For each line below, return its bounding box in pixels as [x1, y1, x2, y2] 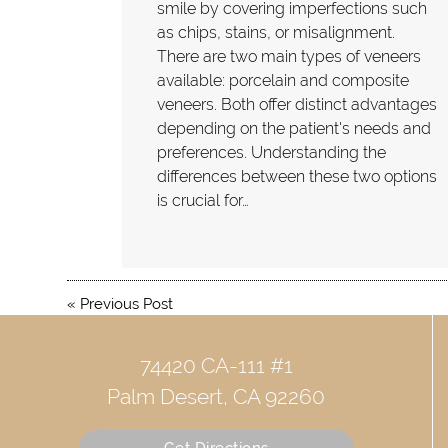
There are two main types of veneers [157, 46, 422, 66]
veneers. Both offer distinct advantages [157, 94, 438, 114]
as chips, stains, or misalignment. [157, 22, 396, 42]
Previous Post [80, 294, 174, 313]
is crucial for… [157, 190, 250, 210]
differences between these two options [157, 166, 438, 186]
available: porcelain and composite [157, 70, 410, 90]
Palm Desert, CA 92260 [107, 383, 325, 409]
